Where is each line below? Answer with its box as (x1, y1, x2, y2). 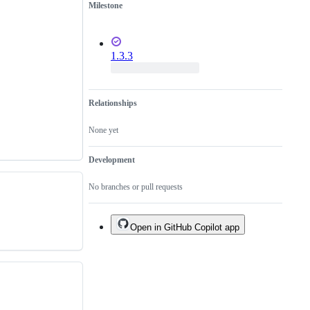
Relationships (89, 98, 137, 109)
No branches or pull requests (89, 182, 183, 192)
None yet (89, 125, 118, 136)
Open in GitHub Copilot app (130, 222, 239, 233)
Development (89, 155, 135, 165)
